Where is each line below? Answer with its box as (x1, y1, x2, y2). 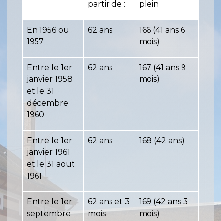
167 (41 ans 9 (139, 63, 186, 73)
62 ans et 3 (88, 197, 130, 207)
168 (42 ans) (139, 136, 184, 146)
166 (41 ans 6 (139, 25, 185, 35)
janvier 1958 (27, 74, 73, 84)
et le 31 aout (27, 159, 75, 169)
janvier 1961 (27, 147, 70, 157)
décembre (27, 98, 68, 108)
